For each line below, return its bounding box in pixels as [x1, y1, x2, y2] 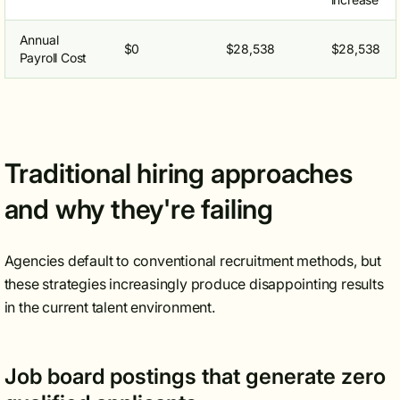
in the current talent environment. [4, 298, 215, 316]
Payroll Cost [19, 50, 87, 65]
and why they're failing [4, 193, 273, 225]
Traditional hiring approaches [4, 157, 353, 189]
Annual [19, 32, 59, 47]
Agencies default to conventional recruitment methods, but [4, 252, 382, 270]
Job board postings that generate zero [4, 363, 386, 389]
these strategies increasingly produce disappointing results [4, 275, 384, 293]
